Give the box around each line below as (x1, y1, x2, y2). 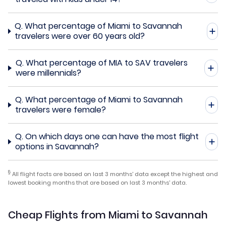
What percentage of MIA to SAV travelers (25, 56, 188, 69)
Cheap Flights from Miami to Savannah (8, 207, 208, 222)
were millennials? (15, 67, 81, 79)
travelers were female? (15, 103, 106, 116)
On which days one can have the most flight (25, 130, 199, 142)
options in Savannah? (15, 140, 99, 152)
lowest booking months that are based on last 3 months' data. (8, 178, 187, 187)
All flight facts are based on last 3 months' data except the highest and (11, 169, 218, 178)
